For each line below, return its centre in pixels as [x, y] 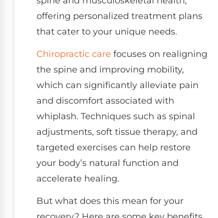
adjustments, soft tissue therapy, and [117, 132]
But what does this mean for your [110, 201]
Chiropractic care [74, 54]
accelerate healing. [78, 178]
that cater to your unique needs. [107, 31]
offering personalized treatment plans [119, 16]
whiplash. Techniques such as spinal [116, 116]
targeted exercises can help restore [114, 147]
